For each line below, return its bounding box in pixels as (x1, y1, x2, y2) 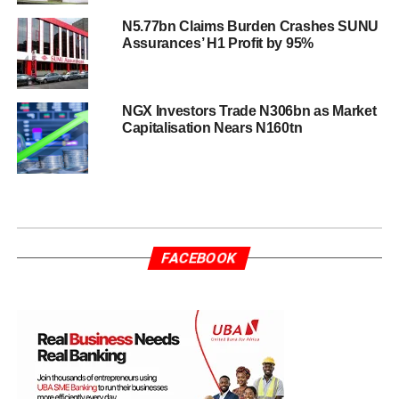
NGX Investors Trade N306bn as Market (121, 102, 377, 118)
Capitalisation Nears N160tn (121, 119, 303, 135)
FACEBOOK (160, 248, 240, 266)
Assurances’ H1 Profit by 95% (121, 35, 313, 51)
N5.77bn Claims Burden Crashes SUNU (121, 18, 379, 34)
